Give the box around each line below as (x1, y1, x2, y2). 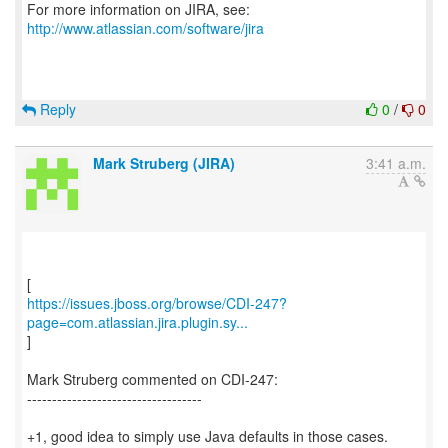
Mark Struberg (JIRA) (93, 153, 235, 173)
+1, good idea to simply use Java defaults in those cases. (27, 426, 388, 446)
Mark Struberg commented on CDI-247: (27, 369, 278, 389)
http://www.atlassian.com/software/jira (27, 18, 264, 38)
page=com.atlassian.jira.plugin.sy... (27, 312, 248, 332)
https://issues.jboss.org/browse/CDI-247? (27, 293, 287, 313)
